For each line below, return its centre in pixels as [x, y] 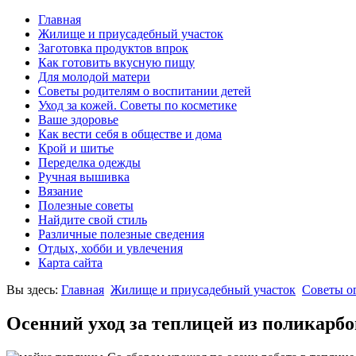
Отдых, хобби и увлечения [110, 248]
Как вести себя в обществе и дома [130, 134]
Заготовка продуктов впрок [113, 48]
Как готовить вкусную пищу [116, 62]
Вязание [60, 191]
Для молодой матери [94, 77]
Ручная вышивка [84, 177]
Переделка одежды [89, 163]
